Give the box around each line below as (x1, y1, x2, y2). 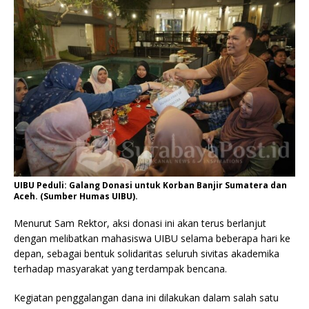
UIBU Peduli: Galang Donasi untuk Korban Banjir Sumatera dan (14, 179, 287, 192)
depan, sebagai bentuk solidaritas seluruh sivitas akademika (14, 247, 279, 261)
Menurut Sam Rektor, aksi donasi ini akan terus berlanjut (14, 217, 266, 230)
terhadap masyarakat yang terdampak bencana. (14, 262, 227, 276)
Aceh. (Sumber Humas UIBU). (14, 190, 138, 203)
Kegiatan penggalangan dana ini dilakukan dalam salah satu (14, 291, 279, 305)
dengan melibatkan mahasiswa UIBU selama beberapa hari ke (14, 232, 290, 246)
